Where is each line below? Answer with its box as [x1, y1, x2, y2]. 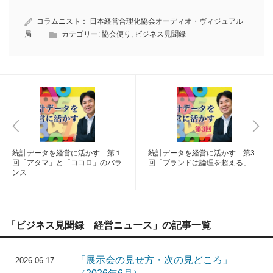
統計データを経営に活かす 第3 [148, 149, 255, 158]
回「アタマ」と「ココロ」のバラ [12, 158, 122, 168]
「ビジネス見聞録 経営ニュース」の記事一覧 [6, 220, 211, 231]
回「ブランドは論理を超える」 [148, 158, 250, 168]
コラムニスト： [37, 17, 90, 26]
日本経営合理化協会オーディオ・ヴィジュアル [90, 17, 243, 26]
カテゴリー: [62, 30, 102, 39]
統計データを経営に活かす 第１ [12, 149, 122, 158]
